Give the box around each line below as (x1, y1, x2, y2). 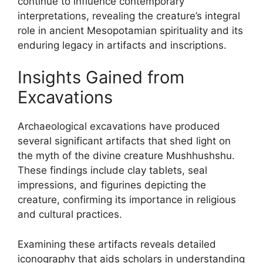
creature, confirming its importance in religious (18, 194, 236, 205)
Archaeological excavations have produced (18, 120, 220, 132)
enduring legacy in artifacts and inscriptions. (18, 39, 227, 51)
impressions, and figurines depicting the (18, 179, 206, 191)
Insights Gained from (18, 67, 184, 87)
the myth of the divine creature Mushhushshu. (18, 150, 235, 161)
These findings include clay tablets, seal (18, 164, 207, 176)
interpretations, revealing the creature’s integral (18, 9, 240, 22)
